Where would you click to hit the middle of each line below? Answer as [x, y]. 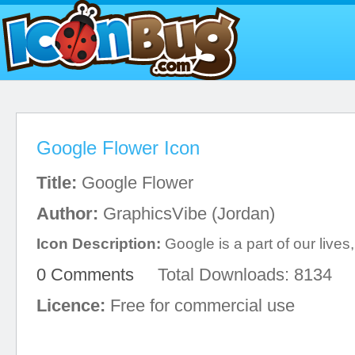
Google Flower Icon [118, 148]
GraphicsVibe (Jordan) [187, 214]
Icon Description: [99, 244]
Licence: [71, 305]
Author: [67, 214]
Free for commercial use [200, 305]
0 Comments [85, 275]
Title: [57, 183]
